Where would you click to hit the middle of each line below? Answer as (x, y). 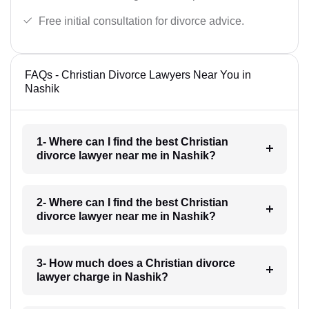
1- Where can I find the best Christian (132, 142)
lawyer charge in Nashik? (102, 277)
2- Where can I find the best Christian (132, 203)
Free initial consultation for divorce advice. (141, 21)
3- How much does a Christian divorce (136, 263)
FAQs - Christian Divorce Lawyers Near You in (138, 75)
